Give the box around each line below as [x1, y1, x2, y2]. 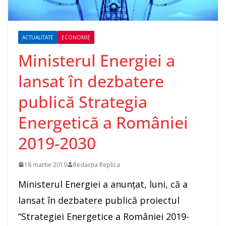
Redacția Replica [73, 160, 120, 169]
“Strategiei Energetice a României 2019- [18, 210, 189, 222]
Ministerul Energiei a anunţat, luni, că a [18, 178, 188, 190]
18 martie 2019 [24, 160, 67, 169]
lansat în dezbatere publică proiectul [18, 194, 180, 206]
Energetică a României [18, 111, 188, 133]
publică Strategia [18, 90, 147, 112]
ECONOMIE [62, 33, 90, 41]
